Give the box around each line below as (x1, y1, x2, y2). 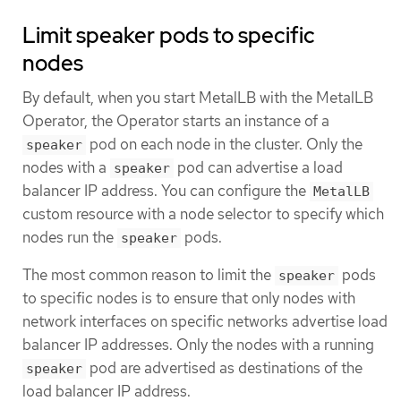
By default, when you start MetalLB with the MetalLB (22, 88, 373, 108)
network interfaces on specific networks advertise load (22, 311, 388, 331)
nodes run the (22, 227, 117, 248)
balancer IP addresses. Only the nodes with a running (22, 334, 374, 354)
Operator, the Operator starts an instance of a (22, 111, 329, 132)
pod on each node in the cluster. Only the (86, 134, 363, 155)
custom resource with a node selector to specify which (22, 204, 384, 225)
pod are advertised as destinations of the (86, 357, 363, 378)
